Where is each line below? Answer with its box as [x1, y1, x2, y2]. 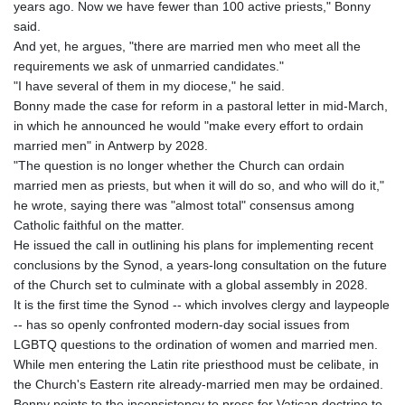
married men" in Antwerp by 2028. [14, 138, 208, 154]
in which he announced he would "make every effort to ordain [14, 118, 363, 134]
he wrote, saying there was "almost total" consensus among [14, 198, 354, 213]
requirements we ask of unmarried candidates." [14, 59, 284, 74]
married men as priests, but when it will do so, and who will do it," [14, 178, 384, 193]
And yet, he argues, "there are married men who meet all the [14, 39, 361, 54]
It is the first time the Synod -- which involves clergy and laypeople [14, 297, 390, 313]
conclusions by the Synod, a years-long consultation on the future [14, 258, 387, 273]
